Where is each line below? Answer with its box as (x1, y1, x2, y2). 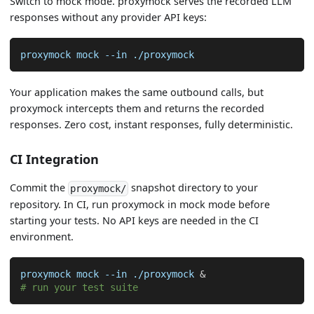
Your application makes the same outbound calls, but (10, 86, 264, 100)
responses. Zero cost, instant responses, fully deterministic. (10, 118, 294, 132)
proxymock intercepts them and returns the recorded (10, 102, 265, 116)
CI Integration (10, 151, 100, 168)
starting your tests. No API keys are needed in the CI (10, 214, 259, 228)
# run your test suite (20, 281, 138, 293)
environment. (10, 230, 74, 244)
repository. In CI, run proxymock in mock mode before (10, 198, 271, 212)
